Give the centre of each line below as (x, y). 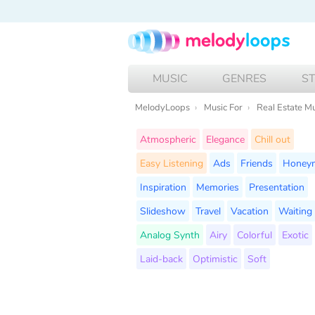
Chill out (272, 139)
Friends (257, 163)
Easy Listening (172, 163)
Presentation (277, 187)
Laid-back (161, 258)
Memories (218, 187)
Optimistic (215, 258)
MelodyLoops (162, 107)
